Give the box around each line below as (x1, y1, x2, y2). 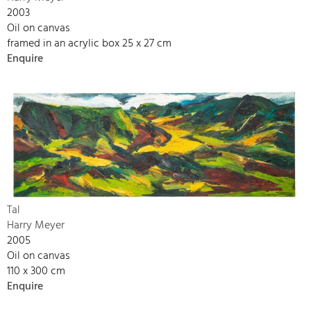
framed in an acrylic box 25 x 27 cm (7, 34, 171, 53)
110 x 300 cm (7, 262, 65, 280)
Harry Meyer (7, 216, 65, 235)
